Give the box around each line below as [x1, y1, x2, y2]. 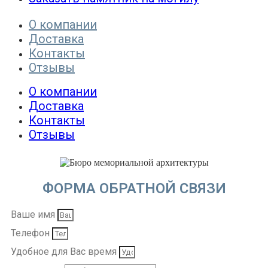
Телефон [11, 227, 52, 239]
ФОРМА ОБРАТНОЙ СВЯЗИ [42, 179, 226, 197]
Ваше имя [11, 208, 57, 220]
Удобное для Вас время [11, 245, 119, 257]
